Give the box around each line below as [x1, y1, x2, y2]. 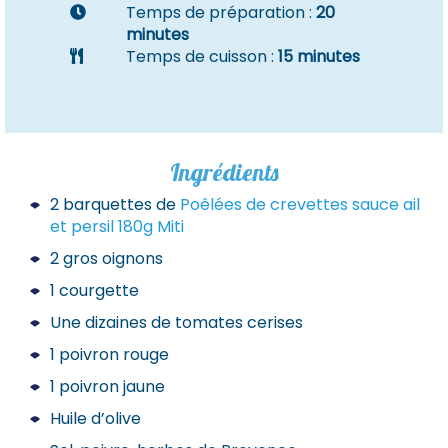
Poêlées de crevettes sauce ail [180, 193, 420, 216]
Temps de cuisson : [126, 45, 279, 68]
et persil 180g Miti [50, 215, 184, 238]
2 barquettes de [50, 193, 180, 216]
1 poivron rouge [50, 343, 169, 366]
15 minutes [278, 45, 361, 68]
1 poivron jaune [50, 375, 165, 398]
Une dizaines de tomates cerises [50, 311, 303, 334]
